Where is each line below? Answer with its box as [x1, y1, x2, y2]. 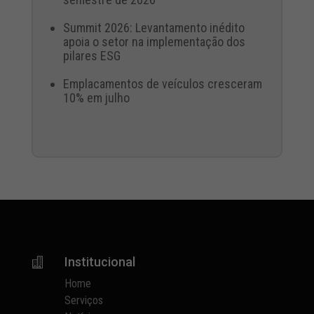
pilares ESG [62, 48, 121, 63]
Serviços [64, 294, 104, 307]
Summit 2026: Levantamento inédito [62, 20, 245, 35]
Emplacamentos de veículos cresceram [62, 76, 262, 91]
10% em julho [62, 90, 130, 105]
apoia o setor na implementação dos [62, 34, 245, 49]
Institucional [64, 254, 136, 269]
